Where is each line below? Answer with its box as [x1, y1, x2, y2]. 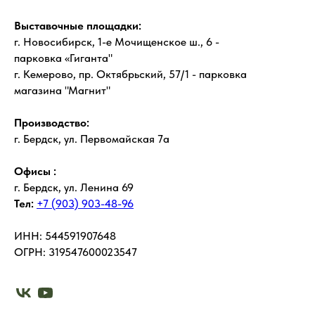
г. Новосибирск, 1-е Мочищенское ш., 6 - [14, 35, 219, 49]
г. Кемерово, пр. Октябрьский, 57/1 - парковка [14, 67, 247, 81]
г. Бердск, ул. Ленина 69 [14, 181, 134, 194]
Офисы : [14, 165, 56, 178]
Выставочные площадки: [14, 19, 141, 32]
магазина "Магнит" [14, 84, 110, 97]
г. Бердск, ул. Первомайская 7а [14, 132, 169, 146]
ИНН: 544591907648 [14, 229, 116, 243]
